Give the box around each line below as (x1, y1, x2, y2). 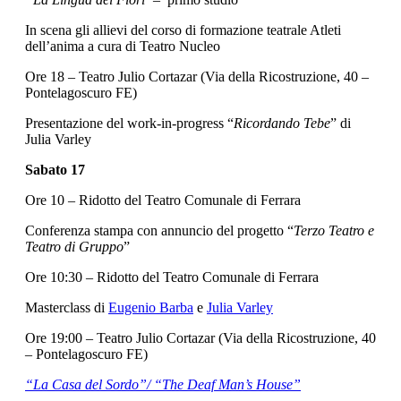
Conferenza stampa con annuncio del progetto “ (25, 223, 294, 239)
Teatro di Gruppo (25, 239, 124, 255)
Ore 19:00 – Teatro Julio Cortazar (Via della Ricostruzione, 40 (25, 330, 376, 346)
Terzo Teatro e (294, 223, 374, 239)
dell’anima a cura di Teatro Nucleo (25, 38, 220, 55)
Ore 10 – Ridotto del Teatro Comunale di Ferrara (25, 192, 301, 209)
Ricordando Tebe (234, 115, 330, 132)
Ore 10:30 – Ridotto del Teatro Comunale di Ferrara (25, 269, 319, 286)
